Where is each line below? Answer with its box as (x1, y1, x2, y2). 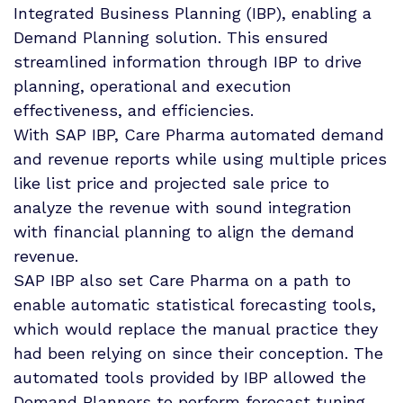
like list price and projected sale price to (13, 173, 329, 193)
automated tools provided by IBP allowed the (13, 367, 366, 387)
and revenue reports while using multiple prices (13, 148, 387, 168)
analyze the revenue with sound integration (13, 197, 352, 217)
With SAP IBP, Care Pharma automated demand (13, 124, 384, 144)
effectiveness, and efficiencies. (13, 100, 254, 120)
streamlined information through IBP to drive (13, 51, 362, 71)
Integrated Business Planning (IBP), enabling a (13, 3, 372, 22)
